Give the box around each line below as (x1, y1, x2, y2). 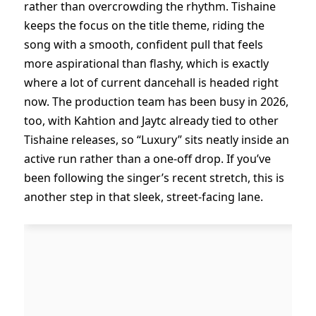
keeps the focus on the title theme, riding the (24, 18, 265, 34)
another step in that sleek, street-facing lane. (24, 189, 263, 205)
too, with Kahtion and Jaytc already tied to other (24, 113, 279, 129)
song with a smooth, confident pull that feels (24, 37, 263, 53)
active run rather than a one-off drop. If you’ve (24, 151, 271, 167)
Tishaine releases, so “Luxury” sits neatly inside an (24, 132, 289, 148)
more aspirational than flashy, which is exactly (24, 56, 269, 72)
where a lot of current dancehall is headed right (24, 75, 279, 91)
